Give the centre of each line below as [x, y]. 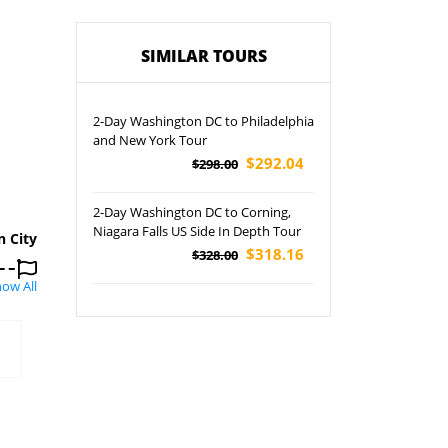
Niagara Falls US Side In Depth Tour [197, 231]
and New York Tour [150, 140]
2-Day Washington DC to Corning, [192, 212]
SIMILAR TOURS [203, 56]
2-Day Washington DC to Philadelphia [203, 121]
